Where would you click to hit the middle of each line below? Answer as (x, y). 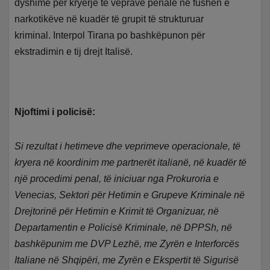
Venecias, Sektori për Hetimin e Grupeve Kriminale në (130, 195)
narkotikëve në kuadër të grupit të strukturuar (109, 19)
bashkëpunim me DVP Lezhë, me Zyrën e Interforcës (127, 244)
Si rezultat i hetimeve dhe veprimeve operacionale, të (128, 146)
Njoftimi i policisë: (55, 112)
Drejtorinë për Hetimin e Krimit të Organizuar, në (117, 212)
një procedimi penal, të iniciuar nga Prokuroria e (117, 179)
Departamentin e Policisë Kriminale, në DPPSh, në (124, 228)
